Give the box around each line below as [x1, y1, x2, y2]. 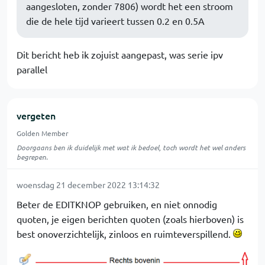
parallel [17, 63, 47, 75]
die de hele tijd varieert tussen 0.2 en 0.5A [26, 15, 205, 27]
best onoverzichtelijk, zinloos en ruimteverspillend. [17, 228, 233, 240]
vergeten [17, 109, 56, 122]
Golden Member [17, 128, 69, 138]
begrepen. [17, 152, 48, 161]
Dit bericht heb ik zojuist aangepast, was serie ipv [17, 49, 223, 60]
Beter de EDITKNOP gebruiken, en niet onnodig [17, 198, 217, 210]
